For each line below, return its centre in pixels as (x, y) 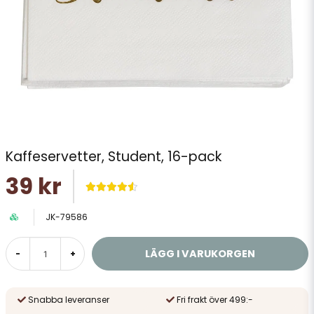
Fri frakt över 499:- (214, 300)
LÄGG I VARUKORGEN (200, 253)
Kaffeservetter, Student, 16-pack (114, 157)
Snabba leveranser (69, 300)
